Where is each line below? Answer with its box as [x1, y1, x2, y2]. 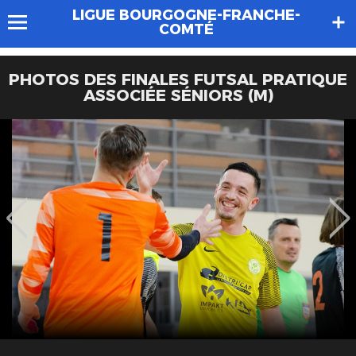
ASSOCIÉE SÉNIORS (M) [83, 86, 273, 105]
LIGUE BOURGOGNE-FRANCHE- [72, 6, 300, 24]
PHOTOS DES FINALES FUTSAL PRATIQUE [9, 70, 347, 89]
